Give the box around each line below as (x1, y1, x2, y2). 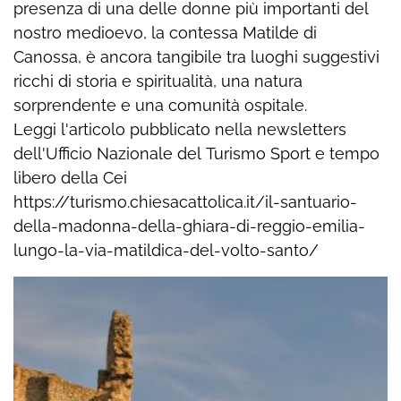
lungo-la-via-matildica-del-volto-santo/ (13, 241, 319, 260)
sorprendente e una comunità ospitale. (13, 96, 307, 115)
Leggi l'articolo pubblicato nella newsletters (13, 120, 346, 140)
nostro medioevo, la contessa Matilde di (13, 23, 317, 43)
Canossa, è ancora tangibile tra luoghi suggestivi (13, 47, 380, 67)
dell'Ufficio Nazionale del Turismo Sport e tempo (13, 144, 380, 164)
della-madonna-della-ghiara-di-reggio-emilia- (13, 217, 365, 236)
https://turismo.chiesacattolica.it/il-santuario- (13, 192, 357, 212)
